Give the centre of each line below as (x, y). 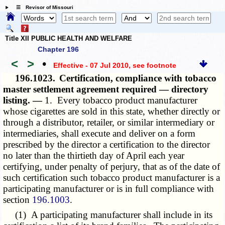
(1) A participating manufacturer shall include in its (108, 215)
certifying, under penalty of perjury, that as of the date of (112, 167)
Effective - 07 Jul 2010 (91, 65)
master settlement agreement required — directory (106, 89)
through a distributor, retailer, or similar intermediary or (109, 123)
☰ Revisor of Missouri (42, 8)
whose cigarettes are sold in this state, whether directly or (112, 111)
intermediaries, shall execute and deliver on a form (99, 134)
